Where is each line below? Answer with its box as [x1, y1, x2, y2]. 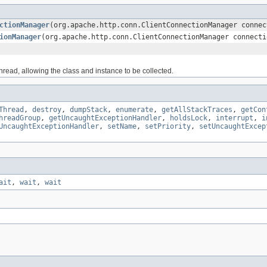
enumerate [116, 105, 153, 114]
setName [107, 122, 136, 131]
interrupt [216, 113, 253, 122]
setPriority [145, 122, 191, 131]
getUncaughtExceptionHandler [49, 113, 162, 122]
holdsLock [170, 113, 207, 122]
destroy [32, 105, 61, 114]
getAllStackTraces [162, 105, 232, 114]
